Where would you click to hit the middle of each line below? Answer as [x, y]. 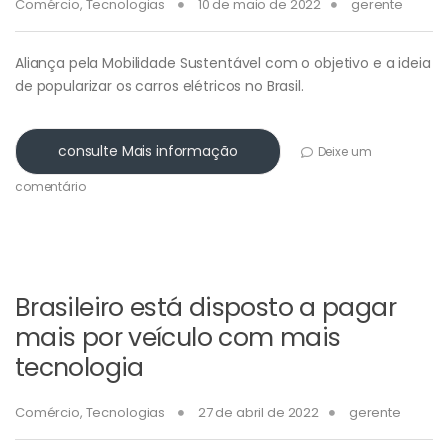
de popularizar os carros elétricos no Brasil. [159, 86]
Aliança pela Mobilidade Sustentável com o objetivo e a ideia [223, 63]
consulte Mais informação [148, 151]
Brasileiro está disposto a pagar [205, 308]
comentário [50, 187]
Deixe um [344, 151]
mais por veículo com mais [178, 338]
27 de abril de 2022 [258, 413]
